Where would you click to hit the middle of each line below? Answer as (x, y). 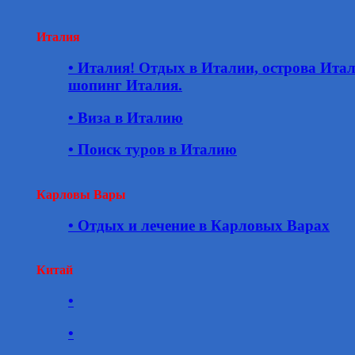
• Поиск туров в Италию (153, 150)
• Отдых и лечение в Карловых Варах (199, 225)
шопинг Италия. (125, 85)
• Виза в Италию (126, 117)
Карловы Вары (81, 195)
